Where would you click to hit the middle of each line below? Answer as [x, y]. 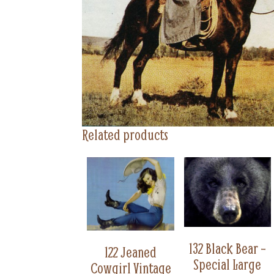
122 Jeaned [131, 252]
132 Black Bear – [227, 249]
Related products [125, 135]
